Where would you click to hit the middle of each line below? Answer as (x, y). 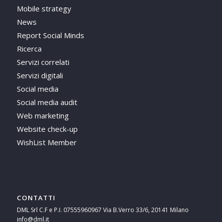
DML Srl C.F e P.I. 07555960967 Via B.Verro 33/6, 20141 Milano (103, 210)
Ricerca (29, 48)
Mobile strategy (44, 8)
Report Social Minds (50, 35)
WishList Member (47, 142)
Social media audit (47, 102)
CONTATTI (36, 197)
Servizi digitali (40, 75)
